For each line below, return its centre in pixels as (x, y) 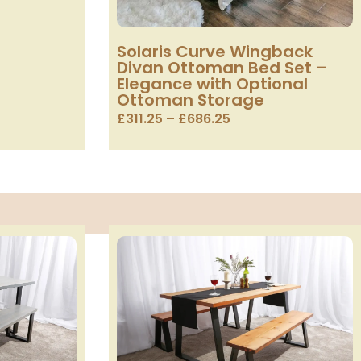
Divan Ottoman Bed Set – (222, 67)
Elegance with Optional (212, 83)
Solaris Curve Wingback (214, 51)
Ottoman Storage (190, 100)
